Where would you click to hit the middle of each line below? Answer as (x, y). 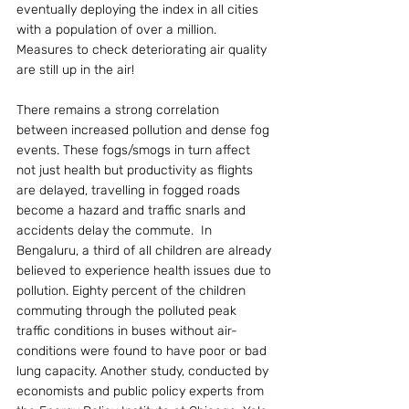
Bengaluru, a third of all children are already (146, 251)
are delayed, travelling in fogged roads (130, 190)
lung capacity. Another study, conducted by (144, 371)
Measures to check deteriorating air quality (143, 50)
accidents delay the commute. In (116, 231)
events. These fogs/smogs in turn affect (135, 150)
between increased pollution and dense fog (145, 130)
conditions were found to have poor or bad (143, 351)
